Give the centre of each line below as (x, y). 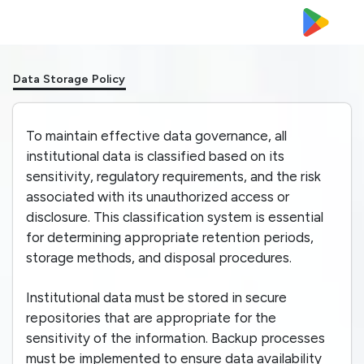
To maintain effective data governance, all (156, 136)
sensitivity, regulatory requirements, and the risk (173, 176)
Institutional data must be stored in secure (156, 297)
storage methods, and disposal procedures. (159, 258)
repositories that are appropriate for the (151, 318)
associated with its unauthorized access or (158, 197)
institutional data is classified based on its (155, 156)
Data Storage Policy (69, 79)
